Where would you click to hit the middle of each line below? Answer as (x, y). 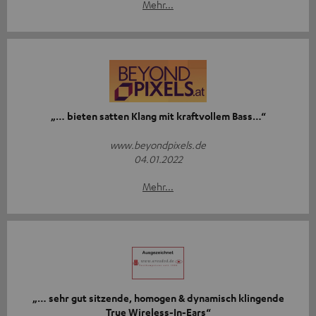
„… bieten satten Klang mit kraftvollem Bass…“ (158, 116)
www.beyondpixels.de (158, 145)
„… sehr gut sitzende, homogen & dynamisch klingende (158, 298)
